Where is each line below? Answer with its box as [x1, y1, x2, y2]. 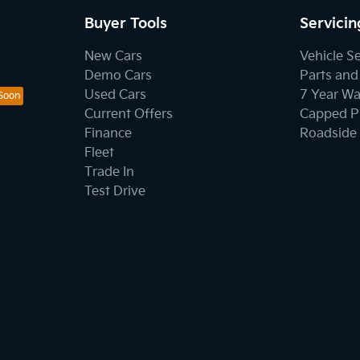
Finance [84, 126, 132, 141]
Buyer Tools [84, 15, 167, 32]
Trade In [84, 165, 134, 180]
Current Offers [84, 107, 173, 122]
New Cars [84, 49, 142, 64]
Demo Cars [84, 68, 152, 84]
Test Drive [84, 184, 145, 199]
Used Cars [84, 88, 146, 103]
